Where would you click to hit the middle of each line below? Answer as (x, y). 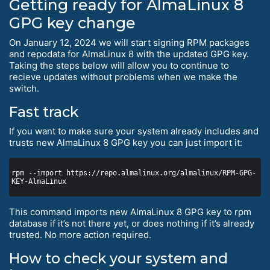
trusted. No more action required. (80, 235)
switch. (24, 89)
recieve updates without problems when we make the (123, 77)
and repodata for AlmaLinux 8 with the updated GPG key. (129, 54)
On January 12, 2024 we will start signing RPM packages (129, 43)
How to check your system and (118, 259)
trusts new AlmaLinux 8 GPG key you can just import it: (126, 143)
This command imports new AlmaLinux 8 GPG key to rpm (130, 212)
